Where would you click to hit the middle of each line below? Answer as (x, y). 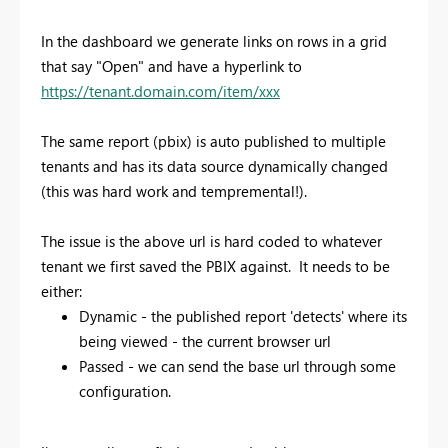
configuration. (124, 390)
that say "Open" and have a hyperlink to (171, 65)
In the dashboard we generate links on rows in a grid (214, 40)
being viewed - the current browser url (204, 340)
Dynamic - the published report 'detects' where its (242, 315)
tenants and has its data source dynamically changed (214, 165)
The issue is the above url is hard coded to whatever (211, 240)
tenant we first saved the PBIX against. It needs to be (215, 265)
